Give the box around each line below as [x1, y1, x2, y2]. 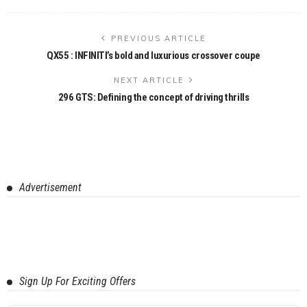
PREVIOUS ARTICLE [110, 33, 206, 43]
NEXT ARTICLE [113, 75, 184, 85]
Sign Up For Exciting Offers [19, 274, 136, 288]
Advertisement [19, 180, 82, 194]
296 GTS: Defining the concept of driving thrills [58, 90, 249, 103]
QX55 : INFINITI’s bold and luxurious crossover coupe [47, 49, 260, 62]
